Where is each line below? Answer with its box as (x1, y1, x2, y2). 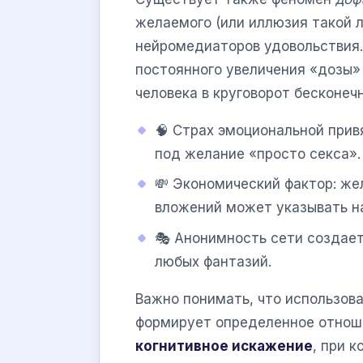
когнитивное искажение (135, 337, 313, 354)
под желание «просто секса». (155, 145, 361, 162)
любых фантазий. (155, 253, 271, 270)
